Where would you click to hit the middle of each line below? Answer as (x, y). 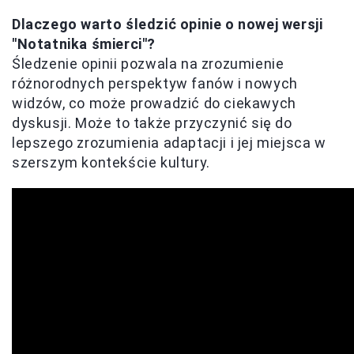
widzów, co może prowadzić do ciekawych (154, 103)
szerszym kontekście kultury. (111, 162)
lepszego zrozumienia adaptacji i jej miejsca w (169, 142)
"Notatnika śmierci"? (84, 43)
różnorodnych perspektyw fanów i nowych (155, 83)
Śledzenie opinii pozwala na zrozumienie (148, 63)
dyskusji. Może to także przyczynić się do (152, 122)
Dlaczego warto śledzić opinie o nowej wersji (168, 24)
